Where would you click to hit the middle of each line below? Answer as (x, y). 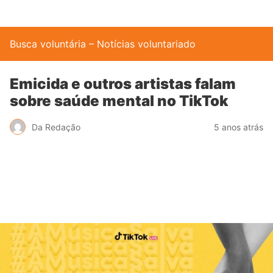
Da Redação (56, 127)
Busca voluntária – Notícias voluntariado (103, 44)
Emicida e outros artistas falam (123, 84)
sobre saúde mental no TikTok (119, 101)
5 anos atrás (239, 127)
